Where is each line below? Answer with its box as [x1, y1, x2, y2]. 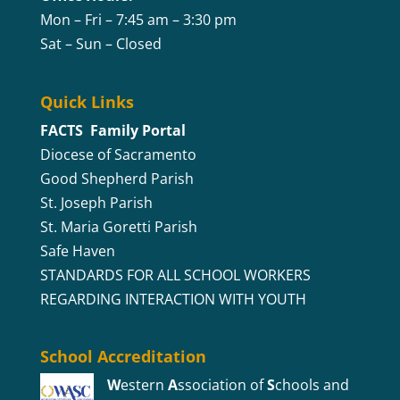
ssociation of [177, 374, 267, 395]
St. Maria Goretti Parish [39, 216, 197, 237]
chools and [274, 374, 349, 395]
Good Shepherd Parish [39, 168, 194, 188]
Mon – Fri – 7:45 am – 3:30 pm [39, 10, 237, 30]
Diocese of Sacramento [39, 144, 196, 164]
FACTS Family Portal [39, 120, 186, 140]
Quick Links [39, 90, 134, 112]
